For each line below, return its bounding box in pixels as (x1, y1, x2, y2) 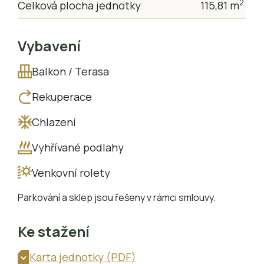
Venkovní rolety (32, 165, 110, 180)
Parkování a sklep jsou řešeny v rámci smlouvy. (18, 190, 216, 204)
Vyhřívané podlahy (32, 140, 124, 154)
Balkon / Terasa (32, 64, 109, 78)
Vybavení (18, 35, 81, 55)
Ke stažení (18, 221, 90, 241)
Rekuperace (32, 89, 92, 104)
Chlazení (32, 114, 76, 129)
